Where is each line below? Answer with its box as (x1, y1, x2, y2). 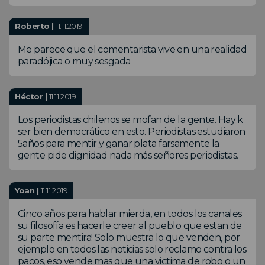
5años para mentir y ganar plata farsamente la (18, 137, 219, 149)
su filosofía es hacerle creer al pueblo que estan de (18, 219, 242, 231)
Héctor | (15, 91, 49, 101)
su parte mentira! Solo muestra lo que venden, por (18, 231, 240, 243)
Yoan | (15, 185, 41, 195)
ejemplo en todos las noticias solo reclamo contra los (18, 243, 247, 255)
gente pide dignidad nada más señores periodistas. (18, 149, 238, 161)
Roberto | (15, 21, 56, 31)
